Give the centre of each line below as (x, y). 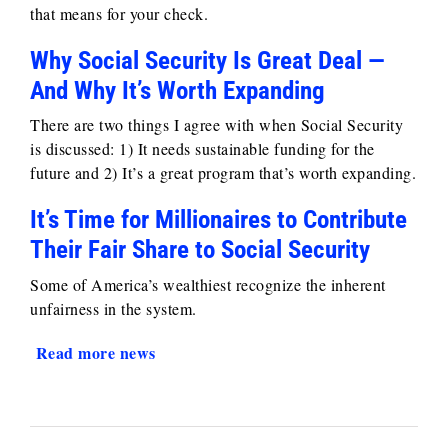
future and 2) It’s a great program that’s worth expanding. (223, 173)
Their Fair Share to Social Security (200, 250)
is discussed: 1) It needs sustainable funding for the (202, 149)
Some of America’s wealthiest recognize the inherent (208, 284)
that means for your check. (119, 13)
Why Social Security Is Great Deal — (207, 60)
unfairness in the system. (113, 308)
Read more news (93, 352)
